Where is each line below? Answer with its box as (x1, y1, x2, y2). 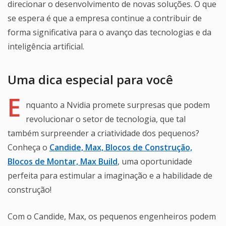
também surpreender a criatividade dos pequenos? (8, 127, 199, 139)
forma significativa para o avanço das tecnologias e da (8, 26, 211, 38)
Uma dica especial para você (8, 71, 173, 88)
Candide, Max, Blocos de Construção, (49, 141, 192, 153)
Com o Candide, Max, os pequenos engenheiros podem (8, 210, 216, 222)
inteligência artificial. (8, 40, 84, 52)
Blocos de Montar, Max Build (8, 155, 118, 167)
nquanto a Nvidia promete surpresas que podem (26, 99, 210, 110)
